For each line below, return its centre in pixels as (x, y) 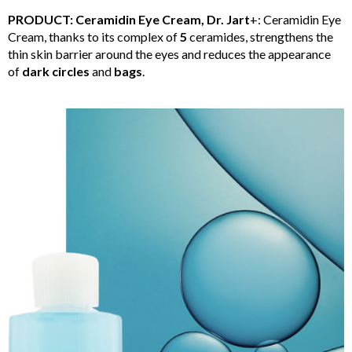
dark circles (56, 71)
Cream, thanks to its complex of (94, 36)
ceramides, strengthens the (260, 36)
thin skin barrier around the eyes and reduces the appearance (169, 53)
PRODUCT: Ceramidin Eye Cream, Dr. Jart (129, 19)
